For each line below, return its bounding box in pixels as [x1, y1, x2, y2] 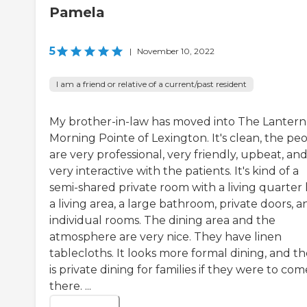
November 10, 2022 [137, 46, 214, 57]
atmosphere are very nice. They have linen [49, 230, 282, 244]
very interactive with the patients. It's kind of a [49, 164, 299, 178]
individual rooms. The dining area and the [49, 214, 275, 228]
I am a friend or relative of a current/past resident [56, 79, 247, 90]
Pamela [49, 4, 105, 21]
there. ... [49, 280, 91, 293]
